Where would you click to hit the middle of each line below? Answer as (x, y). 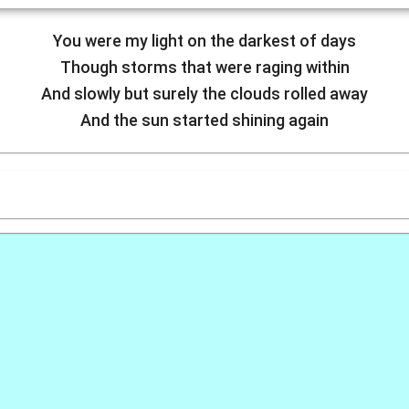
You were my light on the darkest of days (204, 41)
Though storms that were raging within (204, 67)
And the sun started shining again (204, 120)
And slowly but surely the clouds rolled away (204, 94)
